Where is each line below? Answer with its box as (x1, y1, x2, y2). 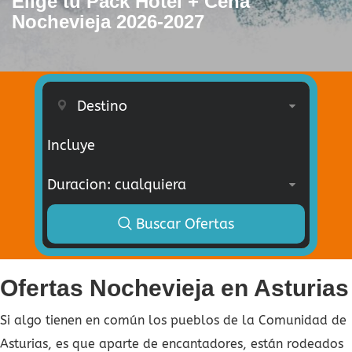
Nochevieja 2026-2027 (12, 11, 204, 32)
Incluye (47, 136, 95, 154)
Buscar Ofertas (132, 215, 234, 233)
